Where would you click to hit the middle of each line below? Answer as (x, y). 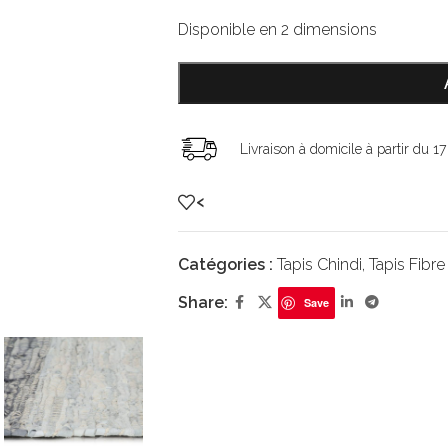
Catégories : (225, 264)
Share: (202, 303)
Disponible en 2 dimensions (277, 29)
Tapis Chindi (319, 264)
